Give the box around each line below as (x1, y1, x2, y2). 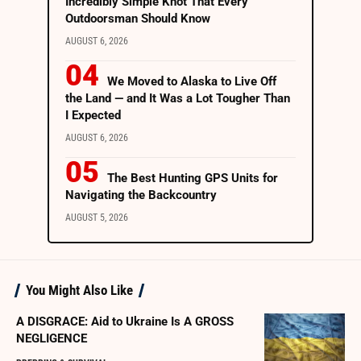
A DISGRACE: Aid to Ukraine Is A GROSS (16, 314, 234, 330)
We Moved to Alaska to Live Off (107, 74, 276, 89)
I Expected (65, 108, 121, 123)
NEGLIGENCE (16, 331, 87, 346)
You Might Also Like (26, 282, 133, 299)
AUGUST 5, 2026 (65, 212, 128, 224)
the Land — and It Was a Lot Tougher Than (65, 91, 290, 106)
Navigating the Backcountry (65, 188, 217, 203)
